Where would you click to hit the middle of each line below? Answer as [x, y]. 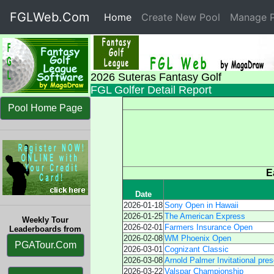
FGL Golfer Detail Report [151, 90]
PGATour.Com [45, 245]
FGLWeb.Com [50, 17]
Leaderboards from [45, 229]
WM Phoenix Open [198, 238]
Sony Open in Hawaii [202, 205]
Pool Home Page [45, 108]
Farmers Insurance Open [209, 227]
